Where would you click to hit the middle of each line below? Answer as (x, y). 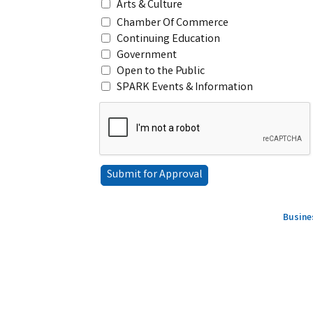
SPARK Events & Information (185, 88)
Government (147, 56)
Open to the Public (161, 72)
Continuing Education (168, 39)
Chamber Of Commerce (173, 23)
